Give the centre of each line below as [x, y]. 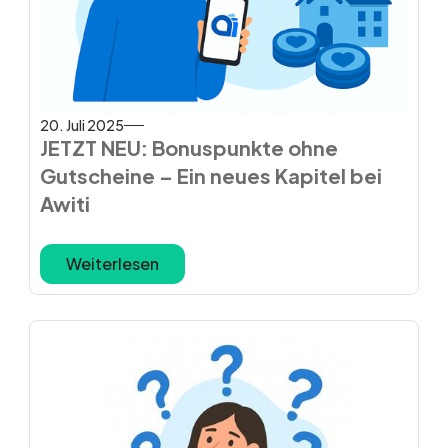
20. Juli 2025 [81, 125]
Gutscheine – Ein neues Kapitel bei [210, 175]
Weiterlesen [112, 263]
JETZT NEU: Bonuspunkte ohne [188, 147]
